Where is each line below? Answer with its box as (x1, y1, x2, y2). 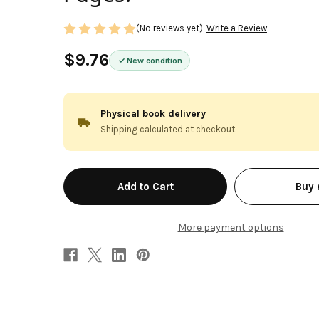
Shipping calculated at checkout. (100, 123, 236, 135)
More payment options (177, 221, 284, 234)
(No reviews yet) (136, 23, 203, 34)
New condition (127, 55, 182, 66)
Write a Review (206, 23, 267, 34)
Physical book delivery (100, 107, 206, 120)
